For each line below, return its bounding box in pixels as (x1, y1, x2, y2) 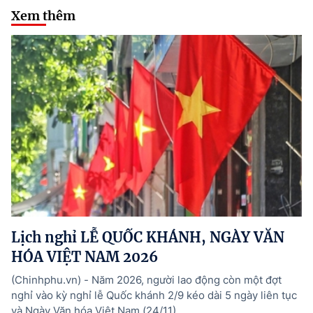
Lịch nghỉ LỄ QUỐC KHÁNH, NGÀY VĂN (11, 228, 284, 247)
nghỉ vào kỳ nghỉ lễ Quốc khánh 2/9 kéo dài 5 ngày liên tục (11, 289, 297, 303)
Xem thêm (11, 8, 75, 24)
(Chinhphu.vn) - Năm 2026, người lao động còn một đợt (11, 273, 282, 287)
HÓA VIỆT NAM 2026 (11, 248, 158, 266)
